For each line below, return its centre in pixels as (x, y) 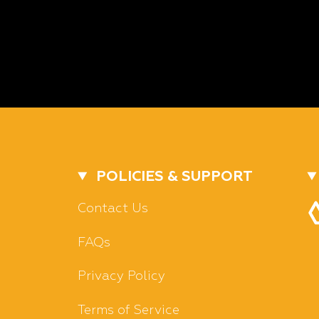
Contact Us (113, 209)
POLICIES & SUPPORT (173, 177)
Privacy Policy (122, 276)
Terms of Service (129, 310)
